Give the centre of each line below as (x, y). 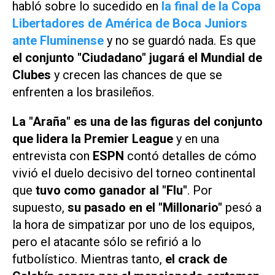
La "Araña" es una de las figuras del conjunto (137, 122)
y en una (196, 139)
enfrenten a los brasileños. (83, 92)
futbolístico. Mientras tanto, (87, 259)
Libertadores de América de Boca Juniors (130, 23)
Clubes (32, 75)
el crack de (195, 259)
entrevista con (52, 156)
